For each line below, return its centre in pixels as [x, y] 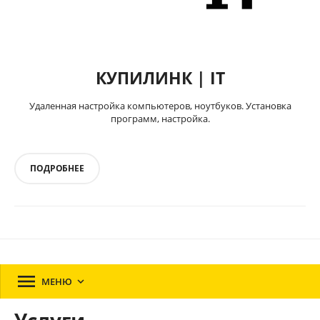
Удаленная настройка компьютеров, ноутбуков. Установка [160, 106]
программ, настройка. [160, 119]
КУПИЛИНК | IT [160, 78]
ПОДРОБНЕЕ [57, 168]
